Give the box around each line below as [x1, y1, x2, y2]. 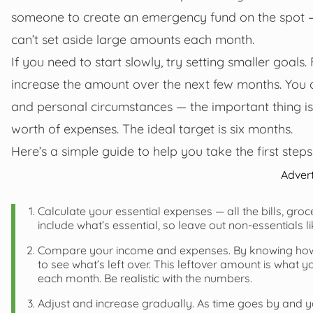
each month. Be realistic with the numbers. [38, 270, 252, 285]
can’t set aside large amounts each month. [11, 31, 254, 47]
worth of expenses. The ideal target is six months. [11, 120, 293, 136]
